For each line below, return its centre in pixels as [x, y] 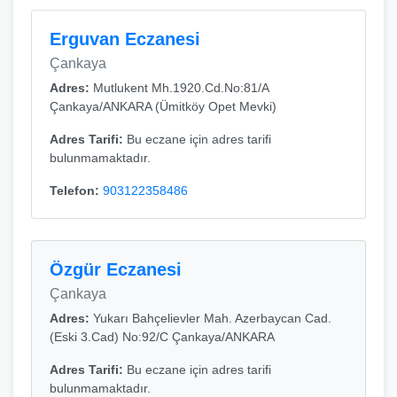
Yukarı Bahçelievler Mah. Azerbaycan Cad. [212, 318]
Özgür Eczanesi [116, 269]
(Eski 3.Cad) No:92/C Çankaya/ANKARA [162, 337]
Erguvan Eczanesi [125, 39]
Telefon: [76, 191]
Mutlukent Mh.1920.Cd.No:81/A [181, 88]
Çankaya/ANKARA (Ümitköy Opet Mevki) [163, 106]
